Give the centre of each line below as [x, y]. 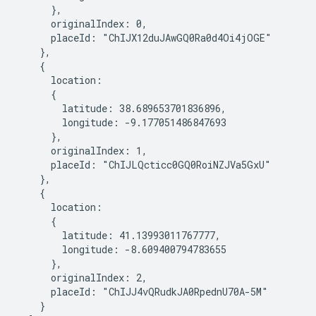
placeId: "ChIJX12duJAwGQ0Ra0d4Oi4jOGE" [144, 38]
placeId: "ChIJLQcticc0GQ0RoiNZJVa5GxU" [144, 165]
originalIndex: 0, [82, 24]
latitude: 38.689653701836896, [122, 108]
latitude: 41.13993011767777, [119, 235]
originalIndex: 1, [82, 151]
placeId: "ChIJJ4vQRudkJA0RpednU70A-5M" [142, 292]
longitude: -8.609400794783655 [122, 249]
